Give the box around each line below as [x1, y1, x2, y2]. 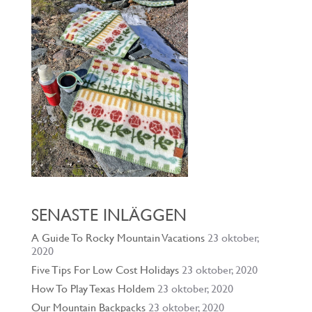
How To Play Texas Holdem [31, 281, 155, 295]
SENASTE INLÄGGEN [31, 205, 187, 225]
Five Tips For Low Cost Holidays [31, 263, 179, 276]
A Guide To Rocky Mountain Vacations [31, 231, 205, 244]
